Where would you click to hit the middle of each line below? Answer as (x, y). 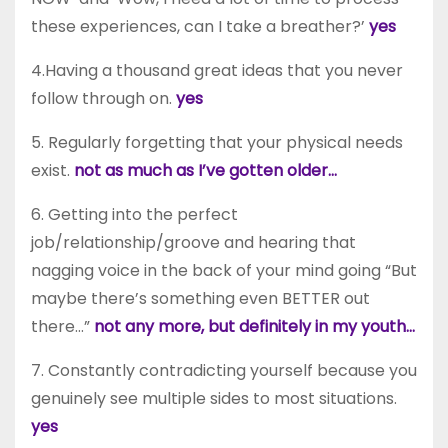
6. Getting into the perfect (134, 214)
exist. (52, 170)
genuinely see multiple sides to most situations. (214, 398)
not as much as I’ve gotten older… (205, 170)
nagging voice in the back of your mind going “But (224, 270)
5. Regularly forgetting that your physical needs (217, 142)
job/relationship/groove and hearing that (193, 242)
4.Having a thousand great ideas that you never (217, 70)
